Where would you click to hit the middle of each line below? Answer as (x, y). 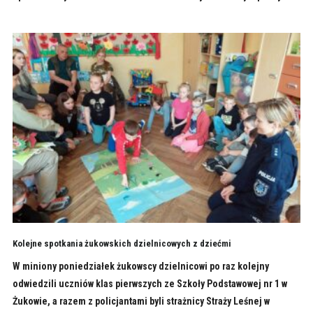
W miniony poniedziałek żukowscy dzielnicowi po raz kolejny (140, 266)
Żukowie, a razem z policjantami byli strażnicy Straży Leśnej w (141, 301)
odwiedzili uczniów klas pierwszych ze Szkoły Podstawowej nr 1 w (150, 283)
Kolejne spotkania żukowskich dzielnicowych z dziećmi (122, 243)
